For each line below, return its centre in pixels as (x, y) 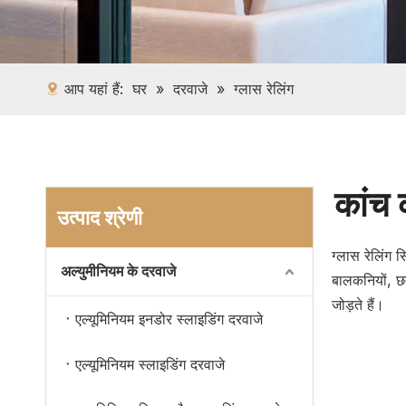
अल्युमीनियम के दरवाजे (118, 271)
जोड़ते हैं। (358, 304)
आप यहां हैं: (94, 89)
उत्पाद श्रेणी (100, 217)
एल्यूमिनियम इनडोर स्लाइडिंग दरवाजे (169, 319)
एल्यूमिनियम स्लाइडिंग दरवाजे (150, 364)
